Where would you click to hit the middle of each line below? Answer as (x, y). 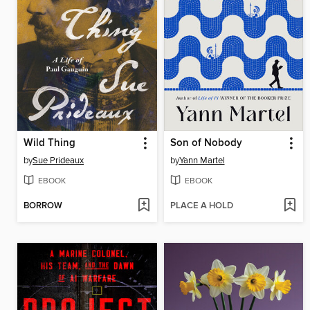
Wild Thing (49, 143)
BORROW (43, 206)
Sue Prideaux (58, 160)
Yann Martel (202, 160)
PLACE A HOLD (201, 206)
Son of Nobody (206, 143)
